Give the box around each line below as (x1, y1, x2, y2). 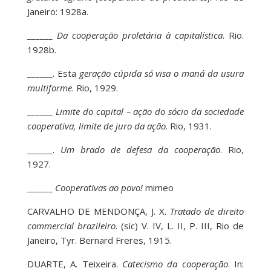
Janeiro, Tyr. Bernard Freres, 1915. (27, 234, 172, 247)
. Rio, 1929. (71, 82, 118, 94)
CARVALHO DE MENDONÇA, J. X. (27, 205, 171, 218)
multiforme (27, 82, 72, 94)
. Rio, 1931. (165, 120, 212, 132)
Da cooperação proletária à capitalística (56, 29, 223, 42)
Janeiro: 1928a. (27, 5, 88, 18)
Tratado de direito (170, 205, 244, 218)
